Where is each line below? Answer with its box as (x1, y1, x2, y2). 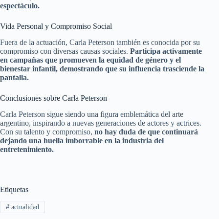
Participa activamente (130, 46, 202, 55)
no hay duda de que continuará (94, 127, 198, 136)
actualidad (9, 203, 39, 211)
